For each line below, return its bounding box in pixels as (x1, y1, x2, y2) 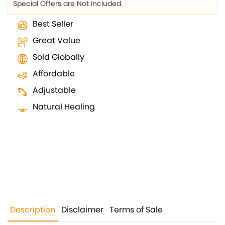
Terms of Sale (109, 204, 163, 215)
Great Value (33, 35, 80, 46)
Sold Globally (33, 51, 84, 63)
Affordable (33, 68, 75, 79)
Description (10, 204, 55, 215)
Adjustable (33, 84, 76, 96)
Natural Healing (33, 101, 95, 113)
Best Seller (33, 18, 73, 30)
